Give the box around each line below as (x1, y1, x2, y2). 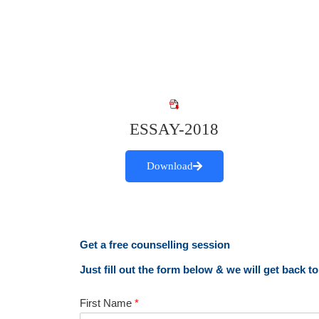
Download (146, 160, 193, 172)
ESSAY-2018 (130, 120, 219, 138)
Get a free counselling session (80, 239, 230, 251)
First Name (80, 297, 135, 309)
